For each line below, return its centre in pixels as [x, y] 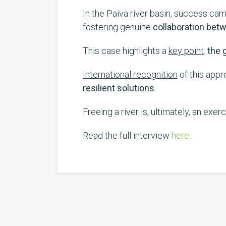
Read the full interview [127, 136]
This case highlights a [126, 51]
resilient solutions [119, 88]
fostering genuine [118, 27]
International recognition [130, 75]
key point [186, 51]
